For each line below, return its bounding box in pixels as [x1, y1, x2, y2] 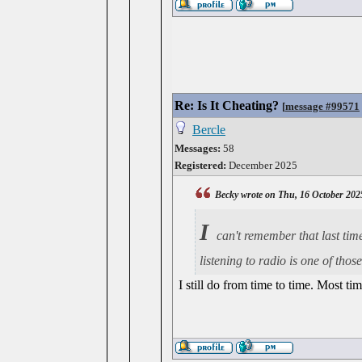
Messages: [175, 142, 221, 154]
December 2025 [226, 159, 297, 171]
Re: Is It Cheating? [175, 99, 279, 112]
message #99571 [285, 100, 360, 112]
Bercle [192, 123, 225, 137]
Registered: [175, 159, 226, 171]
